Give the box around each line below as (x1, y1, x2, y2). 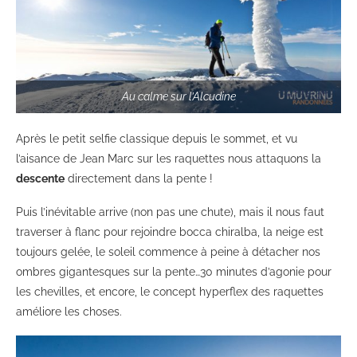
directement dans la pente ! (65, 171, 213, 185)
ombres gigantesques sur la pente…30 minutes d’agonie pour (16, 265, 331, 278)
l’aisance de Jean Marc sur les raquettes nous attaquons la (16, 151, 321, 165)
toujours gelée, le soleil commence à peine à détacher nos (16, 245, 320, 258)
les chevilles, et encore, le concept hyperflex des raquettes (16, 284, 324, 298)
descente (16, 171, 65, 185)
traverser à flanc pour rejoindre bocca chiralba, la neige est (16, 225, 324, 238)
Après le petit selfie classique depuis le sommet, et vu (16, 131, 297, 145)
